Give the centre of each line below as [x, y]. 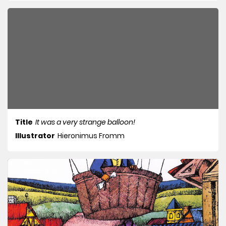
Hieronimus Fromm [91, 136]
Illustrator [35, 136]
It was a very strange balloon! [85, 122]
